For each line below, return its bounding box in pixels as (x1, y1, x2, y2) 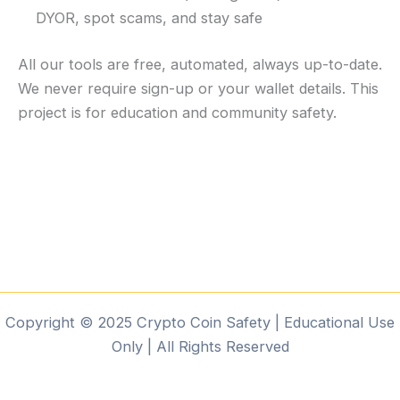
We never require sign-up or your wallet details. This (18, 79, 379, 98)
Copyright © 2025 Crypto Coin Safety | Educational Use (5, 313, 395, 331)
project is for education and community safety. (18, 104, 337, 122)
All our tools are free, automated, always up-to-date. (18, 55, 382, 74)
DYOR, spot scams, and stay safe (36, 9, 262, 28)
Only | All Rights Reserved (111, 337, 289, 355)
